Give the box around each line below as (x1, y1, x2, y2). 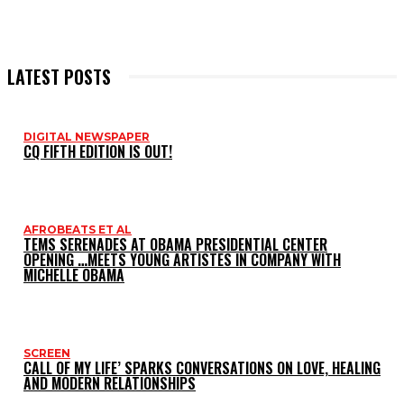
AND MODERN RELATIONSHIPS (23, 372, 196, 394)
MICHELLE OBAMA (23, 263, 124, 286)
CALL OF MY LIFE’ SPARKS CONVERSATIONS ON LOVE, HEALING (23, 356, 381, 379)
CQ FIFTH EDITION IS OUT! (23, 140, 172, 162)
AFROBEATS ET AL (23, 222, 132, 236)
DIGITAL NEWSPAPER (23, 129, 150, 143)
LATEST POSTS (7, 62, 111, 90)
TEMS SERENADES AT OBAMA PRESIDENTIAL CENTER (23, 233, 327, 255)
